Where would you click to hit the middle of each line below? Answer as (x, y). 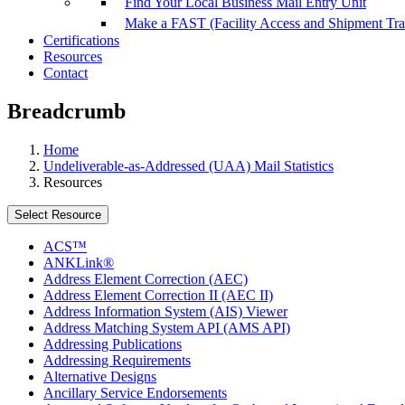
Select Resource (58, 215)
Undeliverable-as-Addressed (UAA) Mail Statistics (188, 166)
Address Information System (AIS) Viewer (165, 312)
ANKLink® (79, 263)
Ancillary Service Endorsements (135, 393)
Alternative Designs (100, 377)
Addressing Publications (113, 344)
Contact (66, 73)
